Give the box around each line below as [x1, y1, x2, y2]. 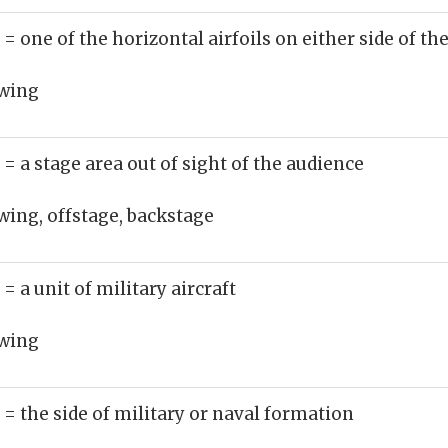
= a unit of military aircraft [4, 278, 236, 300]
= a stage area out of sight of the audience [4, 153, 364, 175]
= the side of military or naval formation [4, 403, 354, 425]
